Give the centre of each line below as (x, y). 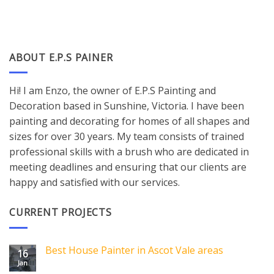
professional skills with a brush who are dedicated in (129, 152)
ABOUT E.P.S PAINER (61, 57)
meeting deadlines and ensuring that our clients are (128, 167)
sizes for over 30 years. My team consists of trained (127, 137)
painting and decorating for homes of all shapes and (129, 121)
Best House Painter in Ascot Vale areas (134, 250)
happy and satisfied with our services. (94, 183)
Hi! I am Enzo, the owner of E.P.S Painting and (113, 91)
